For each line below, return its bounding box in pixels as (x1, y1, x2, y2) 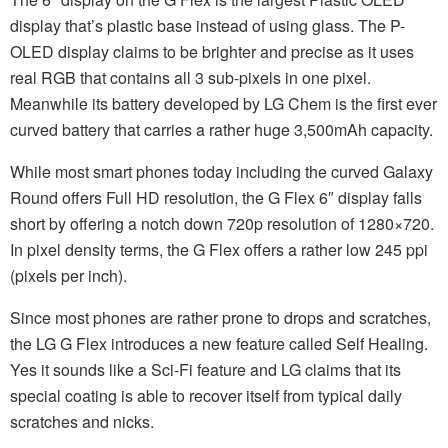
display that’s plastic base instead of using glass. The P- (10, 13, 405, 37)
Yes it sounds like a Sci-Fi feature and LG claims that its (10, 357, 401, 381)
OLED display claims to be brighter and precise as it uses (10, 39, 414, 63)
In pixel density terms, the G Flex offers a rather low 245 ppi (10, 237, 428, 261)
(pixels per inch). (10, 263, 127, 287)
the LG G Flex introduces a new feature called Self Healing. (10, 331, 428, 355)
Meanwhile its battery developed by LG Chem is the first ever (10, 91, 437, 115)
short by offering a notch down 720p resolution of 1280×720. (10, 211, 434, 235)
